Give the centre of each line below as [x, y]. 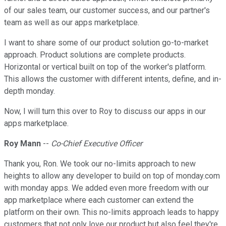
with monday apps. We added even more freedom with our [106, 188]
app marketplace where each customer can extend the [99, 200]
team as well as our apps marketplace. [72, 23]
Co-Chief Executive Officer [97, 144]
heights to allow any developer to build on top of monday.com [112, 176]
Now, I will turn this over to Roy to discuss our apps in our [105, 111]
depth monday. [30, 91]
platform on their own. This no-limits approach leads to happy [111, 212]
